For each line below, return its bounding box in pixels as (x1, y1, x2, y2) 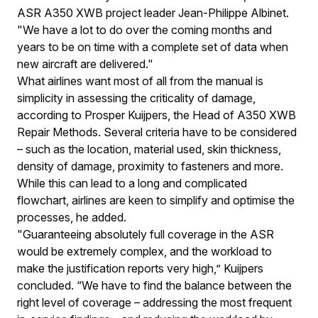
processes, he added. (17, 209, 129, 224)
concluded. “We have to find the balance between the (17, 278, 292, 292)
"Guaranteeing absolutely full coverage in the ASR (17, 226, 274, 241)
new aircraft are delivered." (17, 56, 156, 71)
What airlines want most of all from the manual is (17, 73, 263, 88)
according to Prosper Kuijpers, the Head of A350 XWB (17, 107, 296, 122)
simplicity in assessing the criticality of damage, (17, 90, 256, 105)
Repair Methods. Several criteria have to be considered (17, 124, 297, 139)
